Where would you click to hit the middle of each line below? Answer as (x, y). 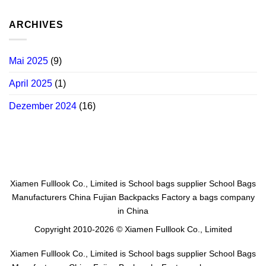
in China (133, 211)
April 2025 (31, 83)
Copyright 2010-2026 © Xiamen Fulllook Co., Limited (133, 229)
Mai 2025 (28, 61)
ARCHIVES (36, 25)
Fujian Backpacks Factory (141, 197)
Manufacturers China (51, 197)
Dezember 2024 (43, 106)
